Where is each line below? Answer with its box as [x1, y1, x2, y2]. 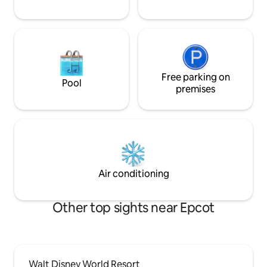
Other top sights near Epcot [52, 199, 215, 217]
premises [176, 83, 215, 96]
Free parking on [161, 71, 230, 84]
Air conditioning [98, 167, 169, 181]
